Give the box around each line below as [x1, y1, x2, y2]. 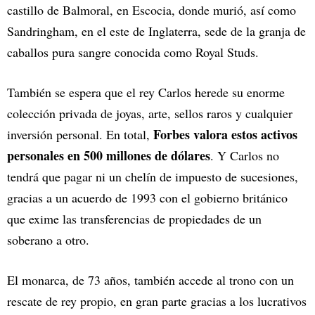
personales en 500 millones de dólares [7, 146, 210, 165]
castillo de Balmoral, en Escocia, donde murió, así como [7, 1, 296, 19]
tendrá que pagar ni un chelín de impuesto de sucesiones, [7, 168, 298, 186]
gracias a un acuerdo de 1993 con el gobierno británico [7, 189, 288, 207]
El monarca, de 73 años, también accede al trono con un [7, 271, 294, 289]
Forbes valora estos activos [153, 125, 297, 144]
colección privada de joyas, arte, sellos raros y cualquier [7, 105, 292, 122]
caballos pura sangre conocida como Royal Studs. [7, 44, 263, 61]
